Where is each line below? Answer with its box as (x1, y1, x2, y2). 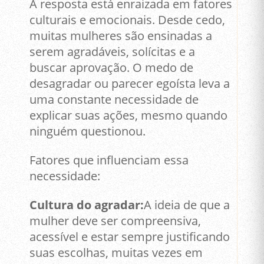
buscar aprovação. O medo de (29, 60, 194, 76)
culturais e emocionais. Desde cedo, (29, 12, 226, 28)
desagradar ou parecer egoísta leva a (29, 75, 230, 92)
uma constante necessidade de (29, 91, 199, 108)
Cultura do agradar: (29, 197, 144, 213)
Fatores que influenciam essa (29, 152, 189, 169)
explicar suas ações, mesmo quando (29, 107, 228, 124)
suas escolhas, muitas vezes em (29, 245, 203, 261)
